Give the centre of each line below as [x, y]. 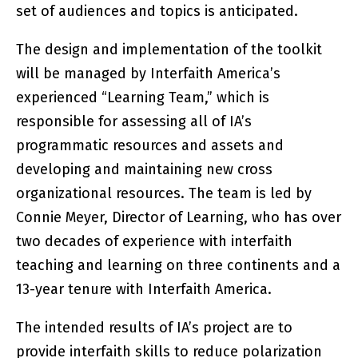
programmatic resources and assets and [150, 145]
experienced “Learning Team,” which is [143, 97]
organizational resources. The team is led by [164, 193]
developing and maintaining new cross [145, 169]
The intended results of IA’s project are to [155, 328]
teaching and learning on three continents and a [179, 265]
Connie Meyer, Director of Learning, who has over [179, 217]
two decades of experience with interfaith [155, 241]
